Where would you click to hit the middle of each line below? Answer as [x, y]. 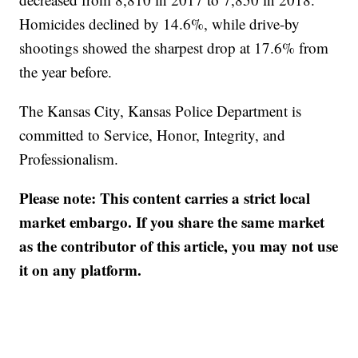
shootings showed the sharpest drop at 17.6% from [174, 48]
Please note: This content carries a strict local [165, 198]
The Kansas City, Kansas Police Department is [161, 111]
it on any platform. [81, 270]
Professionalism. [69, 159]
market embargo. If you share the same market [172, 222]
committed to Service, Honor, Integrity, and [153, 135]
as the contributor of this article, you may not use [179, 246]
